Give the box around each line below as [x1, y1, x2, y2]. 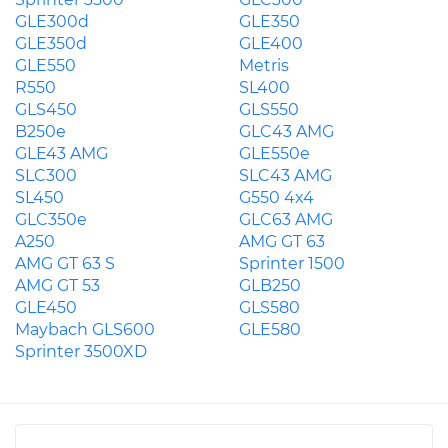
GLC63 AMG [239, 210, 333, 229]
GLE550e [239, 144, 310, 163]
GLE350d [15, 34, 87, 53]
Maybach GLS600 [15, 320, 155, 339]
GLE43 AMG [15, 144, 108, 163]
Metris [239, 56, 289, 75]
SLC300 [15, 166, 77, 185]
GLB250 [239, 276, 301, 295]
